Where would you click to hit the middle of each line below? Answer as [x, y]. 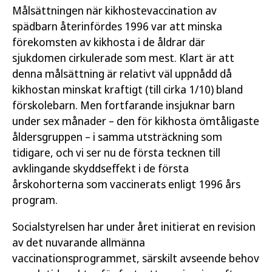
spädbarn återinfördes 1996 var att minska [117, 26]
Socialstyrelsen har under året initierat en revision [134, 226]
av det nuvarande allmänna [79, 242]
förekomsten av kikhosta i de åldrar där [109, 42]
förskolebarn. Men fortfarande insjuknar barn [124, 105]
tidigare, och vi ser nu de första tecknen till [116, 152]
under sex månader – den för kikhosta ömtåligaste [136, 121]
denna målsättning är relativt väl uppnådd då [122, 73]
